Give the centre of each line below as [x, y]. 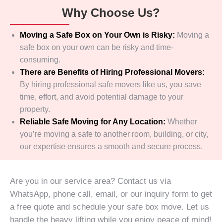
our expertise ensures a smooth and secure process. [111, 146]
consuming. [40, 60]
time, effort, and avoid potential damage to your [102, 97]
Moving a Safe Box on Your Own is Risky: [98, 35]
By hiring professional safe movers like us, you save [111, 84]
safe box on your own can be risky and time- [97, 47]
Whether [182, 122]
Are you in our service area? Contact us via [90, 181]
